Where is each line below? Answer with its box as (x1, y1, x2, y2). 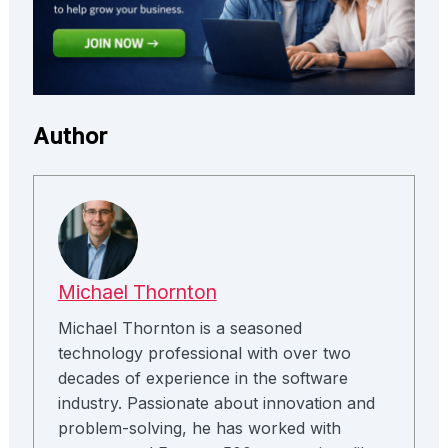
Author (32, 122, 107, 149)
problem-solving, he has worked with (57, 417, 341, 438)
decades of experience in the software (57, 367, 348, 388)
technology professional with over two (57, 342, 351, 363)
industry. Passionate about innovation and (57, 392, 375, 413)
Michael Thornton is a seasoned (57, 317, 302, 338)
